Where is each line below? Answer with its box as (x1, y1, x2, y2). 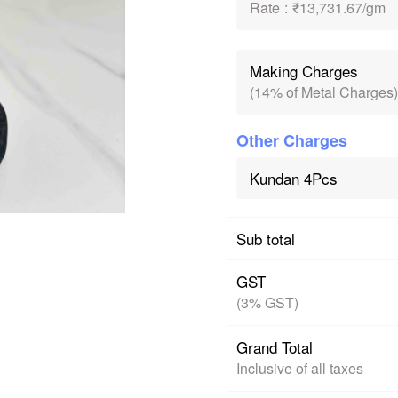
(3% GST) (236, 292, 298, 313)
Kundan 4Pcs (250, 167, 338, 189)
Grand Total (236, 336, 313, 358)
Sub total (236, 227, 295, 250)
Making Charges (250, 60, 358, 82)
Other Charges (236, 129, 347, 152)
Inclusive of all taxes (236, 358, 363, 378)
